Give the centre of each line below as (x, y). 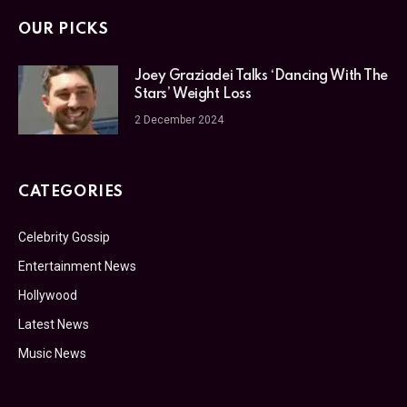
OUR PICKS (64, 30)
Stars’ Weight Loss (193, 95)
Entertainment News (77, 267)
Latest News (54, 325)
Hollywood (48, 296)
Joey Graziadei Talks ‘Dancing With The (262, 77)
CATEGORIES (71, 193)
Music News (52, 354)
